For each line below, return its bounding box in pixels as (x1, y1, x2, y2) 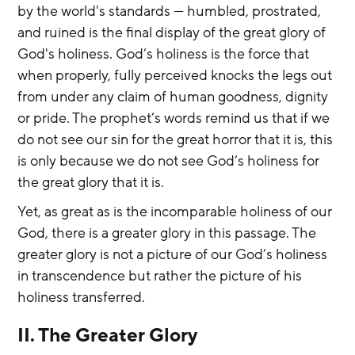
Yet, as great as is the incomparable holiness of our (17, 201, 336, 221)
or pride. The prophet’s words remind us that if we (17, 108, 334, 128)
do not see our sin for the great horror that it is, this (17, 129, 337, 149)
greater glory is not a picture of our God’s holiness (17, 244, 331, 264)
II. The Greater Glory (17, 323, 198, 348)
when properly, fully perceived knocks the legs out (17, 65, 336, 85)
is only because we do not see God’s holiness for (17, 151, 323, 170)
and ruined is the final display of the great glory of (17, 22, 330, 42)
